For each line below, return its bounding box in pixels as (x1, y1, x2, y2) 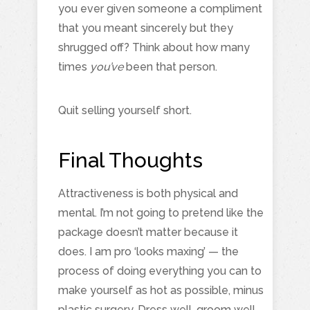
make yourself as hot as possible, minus (58, 283, 264, 297)
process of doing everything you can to (58, 264, 262, 277)
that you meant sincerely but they (58, 21, 233, 35)
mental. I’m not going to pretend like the (58, 206, 264, 219)
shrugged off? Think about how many (58, 40, 250, 54)
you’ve (87, 60, 123, 73)
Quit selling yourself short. (58, 103, 192, 117)
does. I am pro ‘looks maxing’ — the (58, 244, 239, 258)
